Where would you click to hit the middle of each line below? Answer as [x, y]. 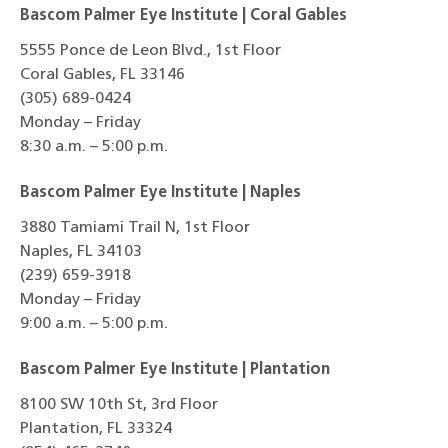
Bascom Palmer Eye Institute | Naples [160, 192]
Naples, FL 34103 [83, 251]
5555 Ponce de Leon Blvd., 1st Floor [150, 50]
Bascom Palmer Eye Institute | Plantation [175, 369]
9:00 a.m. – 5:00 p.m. [94, 323]
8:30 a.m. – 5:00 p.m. [94, 146]
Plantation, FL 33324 [98, 428]
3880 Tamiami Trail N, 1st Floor [135, 227]
